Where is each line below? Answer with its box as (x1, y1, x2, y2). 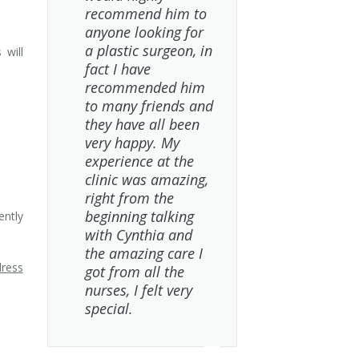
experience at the (84, 151, 194, 171)
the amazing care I (84, 244, 203, 263)
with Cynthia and (84, 225, 192, 244)
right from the (84, 188, 174, 208)
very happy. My (84, 133, 179, 152)
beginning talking (84, 207, 194, 226)
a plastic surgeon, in (84, 41, 212, 60)
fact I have (84, 59, 151, 79)
